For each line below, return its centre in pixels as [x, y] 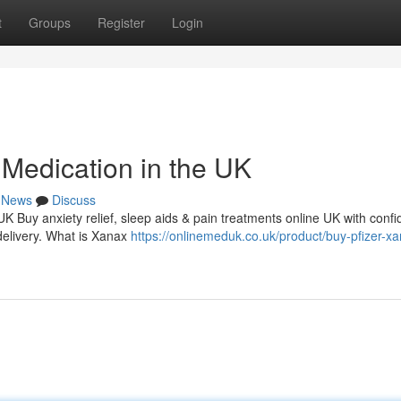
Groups [50, 22]
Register [121, 22]
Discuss [74, 200]
